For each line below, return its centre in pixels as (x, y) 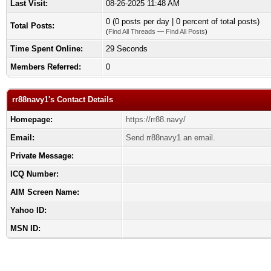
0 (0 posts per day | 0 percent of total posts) (183, 21)
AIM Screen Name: (45, 192)
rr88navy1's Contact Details (63, 100)
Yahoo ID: (28, 210)
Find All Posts (185, 31)
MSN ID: (25, 228)
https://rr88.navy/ (156, 119)
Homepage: (31, 119)
